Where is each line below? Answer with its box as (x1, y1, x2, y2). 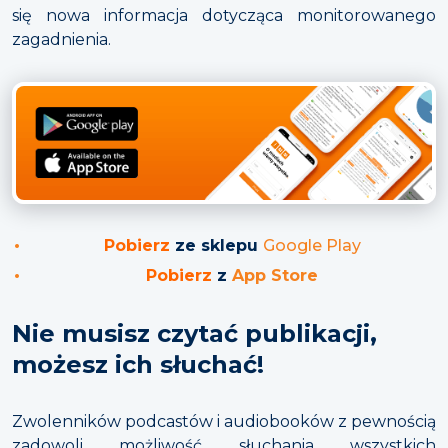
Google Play (262, 236, 361, 256)
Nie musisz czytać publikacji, (12, 319, 377, 349)
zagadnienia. (12, 29, 111, 49)
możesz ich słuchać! (12, 350, 264, 380)
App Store (232, 266, 318, 286)
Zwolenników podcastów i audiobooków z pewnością (12, 412, 436, 432)
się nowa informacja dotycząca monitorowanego (12, 5, 436, 25)
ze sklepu (169, 236, 263, 256)
